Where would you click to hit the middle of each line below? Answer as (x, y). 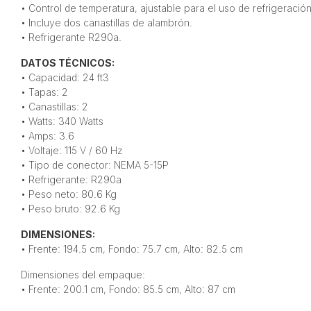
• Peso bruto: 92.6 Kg (70, 208)
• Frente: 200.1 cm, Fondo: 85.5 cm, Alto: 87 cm (128, 289)
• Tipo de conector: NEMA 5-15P (94, 165)
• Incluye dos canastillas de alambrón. (106, 22)
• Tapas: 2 (44, 92)
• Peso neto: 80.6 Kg (68, 194)
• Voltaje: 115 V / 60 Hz (72, 150)
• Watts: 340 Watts (62, 121)
